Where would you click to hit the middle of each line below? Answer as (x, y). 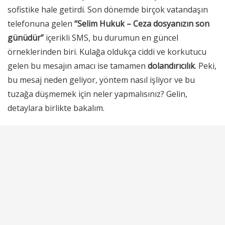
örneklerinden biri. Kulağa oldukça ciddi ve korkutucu (107, 52)
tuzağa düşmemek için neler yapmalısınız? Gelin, (97, 94)
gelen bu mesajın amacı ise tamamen (78, 66)
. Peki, (206, 66)
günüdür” (26, 38)
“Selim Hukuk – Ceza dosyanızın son (142, 24)
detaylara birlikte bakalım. (56, 108)
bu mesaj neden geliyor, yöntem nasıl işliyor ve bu (101, 80)
